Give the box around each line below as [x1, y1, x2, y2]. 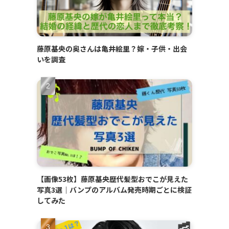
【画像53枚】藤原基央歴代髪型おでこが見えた [37, 173, 188, 184]
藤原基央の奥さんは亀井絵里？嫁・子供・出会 [37, 43, 187, 54]
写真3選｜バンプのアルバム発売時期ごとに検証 [37, 184, 192, 195]
